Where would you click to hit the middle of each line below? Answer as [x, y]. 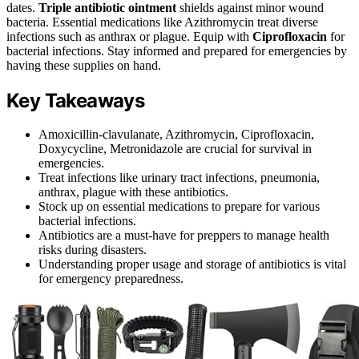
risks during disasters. [93, 250]
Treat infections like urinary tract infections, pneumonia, [179, 178]
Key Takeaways [76, 100]
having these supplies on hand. [84, 65]
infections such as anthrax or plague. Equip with [129, 36]
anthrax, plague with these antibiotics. [133, 192]
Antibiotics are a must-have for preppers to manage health [184, 236]
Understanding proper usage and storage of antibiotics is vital [192, 264]
